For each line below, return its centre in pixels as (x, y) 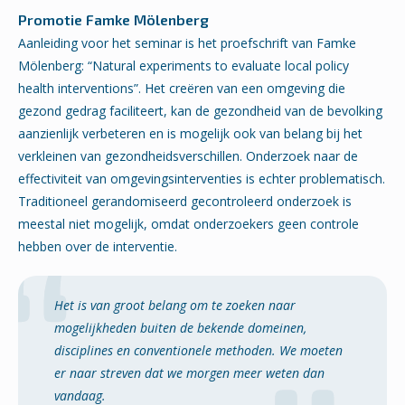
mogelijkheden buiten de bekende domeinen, (180, 328)
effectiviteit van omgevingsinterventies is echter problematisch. (202, 179)
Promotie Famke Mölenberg (113, 19)
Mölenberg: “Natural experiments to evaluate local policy (184, 66)
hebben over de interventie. (98, 246)
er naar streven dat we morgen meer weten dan (189, 373)
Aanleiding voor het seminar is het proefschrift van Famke (187, 43)
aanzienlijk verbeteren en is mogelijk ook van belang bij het (190, 133)
